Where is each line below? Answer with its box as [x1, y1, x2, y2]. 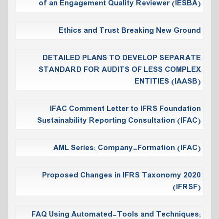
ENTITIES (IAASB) [134, 75, 201, 88]
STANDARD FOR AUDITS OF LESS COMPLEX [39, 64, 201, 76]
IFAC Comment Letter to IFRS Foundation [50, 103, 201, 115]
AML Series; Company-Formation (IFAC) [53, 142, 201, 154]
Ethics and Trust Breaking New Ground [59, 24, 201, 37]
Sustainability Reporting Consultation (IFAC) [37, 114, 201, 127]
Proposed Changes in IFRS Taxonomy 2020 [42, 169, 201, 181]
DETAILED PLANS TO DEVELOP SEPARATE [43, 52, 201, 64]
